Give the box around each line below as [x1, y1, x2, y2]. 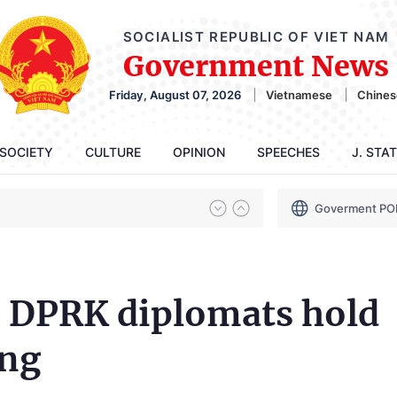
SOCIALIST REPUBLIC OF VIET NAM [122, 27, 390, 45]
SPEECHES [257, 144, 320, 160]
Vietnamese [266, 87, 332, 102]
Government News [123, 48, 389, 84]
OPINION [173, 144, 225, 160]
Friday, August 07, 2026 [109, 87, 241, 102]
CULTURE [85, 144, 141, 160]
